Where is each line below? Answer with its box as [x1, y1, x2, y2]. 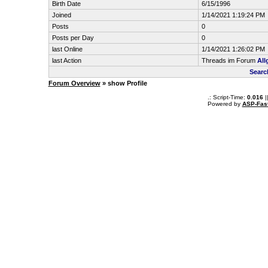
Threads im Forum [201, 57, 257, 64]
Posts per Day [51, 34, 94, 41]
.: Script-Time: [208, 94, 247, 100]
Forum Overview [48, 80, 100, 87]
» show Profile [100, 80, 147, 87]
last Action [51, 57, 81, 64]
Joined [51, 11, 71, 19]
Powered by [207, 100, 242, 107]
